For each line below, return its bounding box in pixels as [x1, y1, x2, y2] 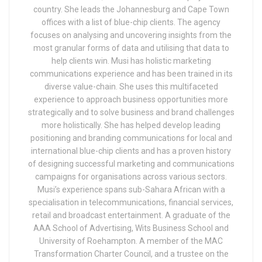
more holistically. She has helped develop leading [42, 120, 220, 130]
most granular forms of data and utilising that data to [33, 43, 229, 53]
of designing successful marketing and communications [27, 159, 235, 169]
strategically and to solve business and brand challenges [27, 108, 235, 118]
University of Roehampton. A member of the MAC [39, 236, 223, 246]
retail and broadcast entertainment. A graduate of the [32, 211, 230, 220]
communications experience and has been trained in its [29, 69, 233, 79]
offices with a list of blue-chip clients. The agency [42, 18, 220, 27]
